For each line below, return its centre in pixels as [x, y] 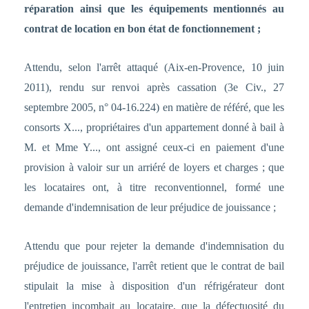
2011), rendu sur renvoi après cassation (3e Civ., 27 [154, 88]
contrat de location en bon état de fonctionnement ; [142, 29]
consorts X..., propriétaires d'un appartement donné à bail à [154, 128]
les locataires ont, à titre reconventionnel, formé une [154, 188]
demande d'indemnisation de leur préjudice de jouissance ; [150, 208]
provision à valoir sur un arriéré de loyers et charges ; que [154, 168]
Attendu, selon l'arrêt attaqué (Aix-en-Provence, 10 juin [154, 68]
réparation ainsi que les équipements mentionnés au [154, 9]
